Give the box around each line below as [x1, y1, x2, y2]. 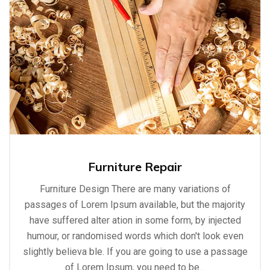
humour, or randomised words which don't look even [27, 230, 243, 242]
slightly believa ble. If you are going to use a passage [22, 246, 248, 258]
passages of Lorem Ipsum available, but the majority [25, 199, 245, 211]
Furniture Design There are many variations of [39, 183, 231, 195]
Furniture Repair [88, 159, 182, 175]
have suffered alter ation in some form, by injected [29, 215, 241, 227]
